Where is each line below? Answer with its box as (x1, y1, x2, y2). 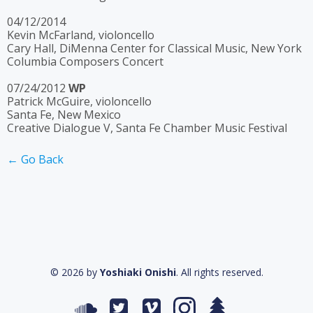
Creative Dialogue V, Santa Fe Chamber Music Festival (7, 120, 287, 136)
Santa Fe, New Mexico (7, 107, 121, 122)
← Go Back (7, 152, 64, 167)
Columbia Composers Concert (7, 54, 163, 69)
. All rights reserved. (175, 265, 263, 279)
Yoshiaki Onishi (99, 265, 176, 279)
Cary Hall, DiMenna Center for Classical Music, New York (7, 41, 302, 56)
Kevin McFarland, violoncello (7, 27, 154, 43)
